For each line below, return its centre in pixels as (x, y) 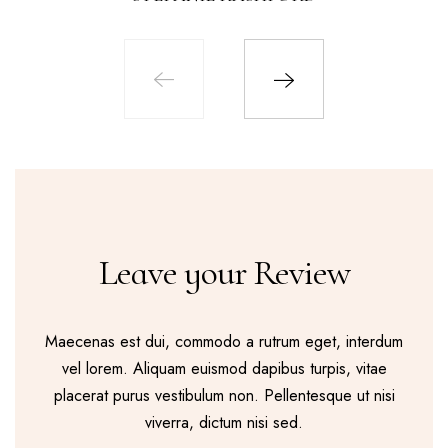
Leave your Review (224, 272)
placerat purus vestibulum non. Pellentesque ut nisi (224, 395)
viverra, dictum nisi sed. (224, 422)
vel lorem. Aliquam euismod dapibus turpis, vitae (224, 368)
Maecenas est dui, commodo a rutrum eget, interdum (224, 341)
